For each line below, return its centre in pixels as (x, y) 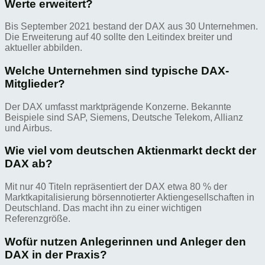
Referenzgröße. (38, 219)
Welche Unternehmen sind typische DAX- (117, 70)
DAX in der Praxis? (56, 254)
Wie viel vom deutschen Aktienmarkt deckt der (130, 151)
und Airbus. (28, 128)
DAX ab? (29, 164)
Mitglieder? (35, 83)
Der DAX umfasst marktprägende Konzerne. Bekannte (118, 106)
